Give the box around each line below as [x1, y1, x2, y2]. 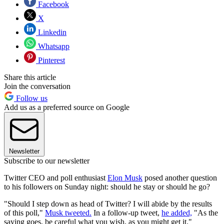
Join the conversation [4, 81, 70, 90]
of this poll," [4, 208, 45, 217]
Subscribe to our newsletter [4, 156, 89, 165]
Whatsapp [36, 41, 69, 50]
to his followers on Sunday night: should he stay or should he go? [4, 182, 210, 191]
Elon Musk [107, 173, 142, 182]
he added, [161, 208, 192, 217]
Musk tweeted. [45, 208, 91, 217]
